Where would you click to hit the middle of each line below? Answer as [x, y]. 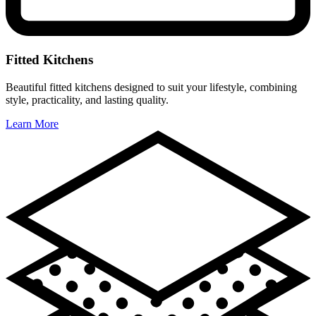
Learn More [32, 123]
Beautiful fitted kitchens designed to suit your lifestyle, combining [151, 87]
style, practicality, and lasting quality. [87, 99]
